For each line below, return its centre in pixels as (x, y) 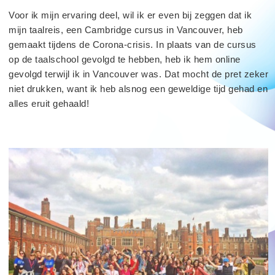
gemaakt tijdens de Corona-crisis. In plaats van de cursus (133, 44)
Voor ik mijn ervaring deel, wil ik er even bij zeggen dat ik (130, 15)
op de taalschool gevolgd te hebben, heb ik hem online (125, 59)
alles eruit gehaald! (49, 103)
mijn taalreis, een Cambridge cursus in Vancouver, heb (126, 29)
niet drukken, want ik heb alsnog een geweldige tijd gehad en (138, 88)
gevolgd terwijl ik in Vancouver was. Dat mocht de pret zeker (138, 74)
